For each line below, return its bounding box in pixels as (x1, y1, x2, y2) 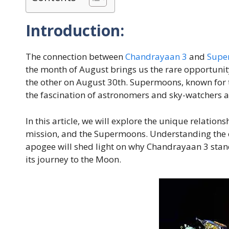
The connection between (26, 51, 123, 63)
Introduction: (26, 20, 124, 41)
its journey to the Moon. (26, 153, 121, 165)
